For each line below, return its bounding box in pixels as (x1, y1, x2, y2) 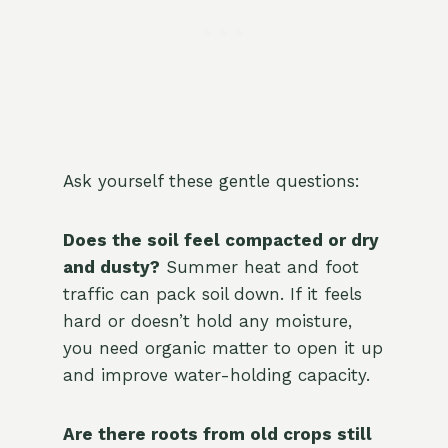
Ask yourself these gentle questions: (62, 171, 360, 192)
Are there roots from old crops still (62, 424, 372, 445)
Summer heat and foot (159, 257, 359, 278)
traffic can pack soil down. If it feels (62, 284, 362, 305)
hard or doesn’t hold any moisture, (62, 311, 352, 332)
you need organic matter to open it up (62, 338, 383, 359)
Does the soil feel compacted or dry (62, 230, 379, 251)
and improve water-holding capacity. (62, 365, 370, 386)
